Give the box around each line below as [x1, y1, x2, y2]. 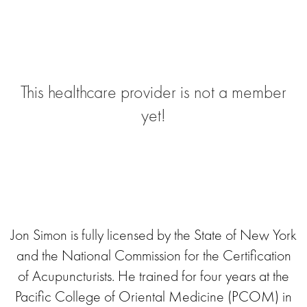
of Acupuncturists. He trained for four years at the [18, 266, 289, 286]
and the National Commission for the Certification [16, 245, 291, 265]
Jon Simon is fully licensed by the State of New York [10, 225, 297, 245]
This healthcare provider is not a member [21, 80, 286, 103]
